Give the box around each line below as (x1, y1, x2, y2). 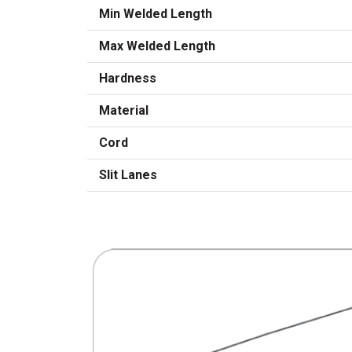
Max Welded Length (99, 38, 215, 53)
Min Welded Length (99, 6, 212, 21)
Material (99, 103, 148, 118)
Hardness (99, 71, 156, 86)
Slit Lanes (99, 167, 157, 182)
